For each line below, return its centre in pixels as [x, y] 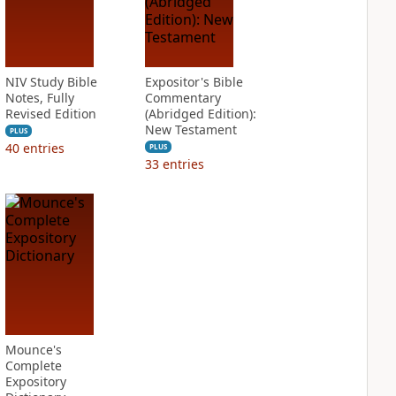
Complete [33, 366]
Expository [35, 381]
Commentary [183, 98]
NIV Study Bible [51, 82]
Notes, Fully [39, 98]
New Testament [190, 129]
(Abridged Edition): [200, 114]
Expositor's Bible [194, 82]
